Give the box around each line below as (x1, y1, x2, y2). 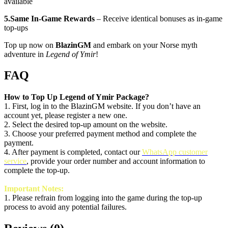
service (4, 157, 26, 166)
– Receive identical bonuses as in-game (95, 14, 222, 23)
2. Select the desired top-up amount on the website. (4, 120, 167, 129)
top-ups (4, 23, 28, 32)
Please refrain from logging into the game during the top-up (12, 193, 202, 203)
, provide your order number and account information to (26, 157, 205, 166)
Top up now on (4, 40, 55, 49)
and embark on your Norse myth (91, 40, 197, 49)
